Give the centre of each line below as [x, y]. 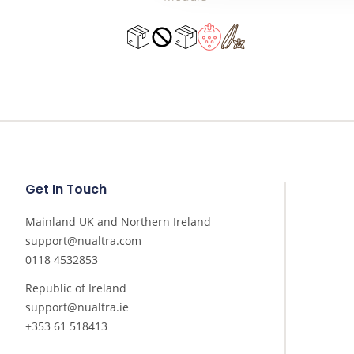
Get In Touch [66, 190]
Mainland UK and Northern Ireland [118, 222]
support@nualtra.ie [77, 307]
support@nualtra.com [83, 241]
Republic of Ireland [76, 288]
